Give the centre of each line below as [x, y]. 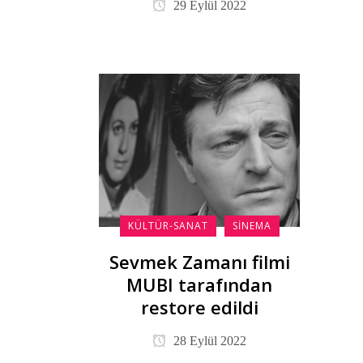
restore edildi [199, 307]
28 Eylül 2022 [209, 340]
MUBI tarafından [200, 284]
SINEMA [252, 225]
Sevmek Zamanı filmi [199, 261]
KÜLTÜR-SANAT [168, 225]
